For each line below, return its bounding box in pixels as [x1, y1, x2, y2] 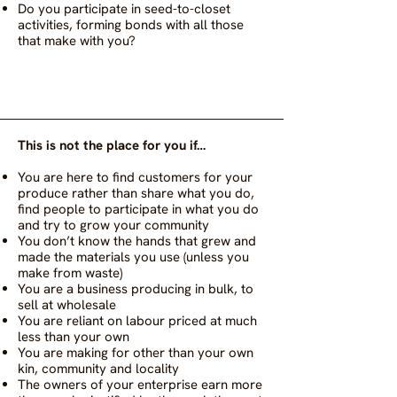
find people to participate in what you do [18, 200, 259, 218]
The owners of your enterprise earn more [18, 376, 262, 393]
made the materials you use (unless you [18, 248, 249, 266]
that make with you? [18, 32, 139, 50]
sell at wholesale [18, 296, 120, 314]
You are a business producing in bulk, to [18, 280, 253, 298]
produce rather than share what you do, [18, 184, 254, 202]
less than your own [18, 328, 129, 346]
